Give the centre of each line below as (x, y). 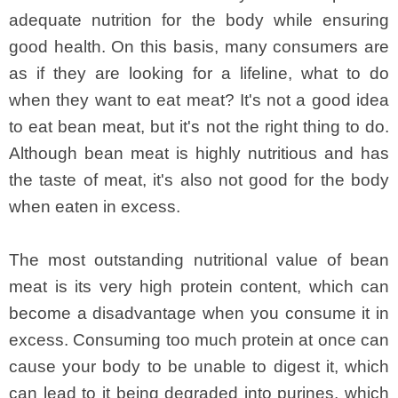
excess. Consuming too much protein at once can (199, 340)
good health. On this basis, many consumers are (199, 47)
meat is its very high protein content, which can (199, 287)
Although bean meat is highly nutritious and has (199, 154)
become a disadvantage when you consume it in (199, 314)
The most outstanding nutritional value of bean (199, 260)
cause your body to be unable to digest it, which (199, 367)
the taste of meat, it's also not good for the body (199, 180)
